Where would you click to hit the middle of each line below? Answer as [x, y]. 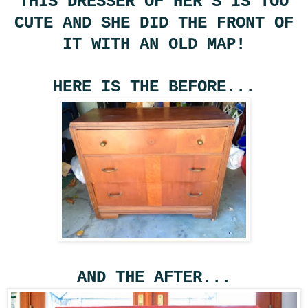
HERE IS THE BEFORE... [154, 87]
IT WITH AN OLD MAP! [154, 45]
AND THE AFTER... [154, 278]
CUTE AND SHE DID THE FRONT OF [154, 23]
